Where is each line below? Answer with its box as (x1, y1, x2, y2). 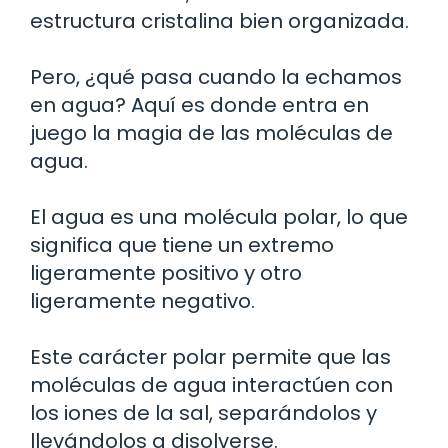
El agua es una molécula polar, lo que (30, 202, 408, 231)
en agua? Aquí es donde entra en (30, 90, 369, 119)
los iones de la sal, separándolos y (30, 398, 377, 427)
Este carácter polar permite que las (30, 342, 391, 371)
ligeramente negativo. (30, 286, 255, 315)
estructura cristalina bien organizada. (30, 6, 409, 35)
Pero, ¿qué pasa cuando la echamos (30, 62, 402, 91)
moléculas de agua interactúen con (30, 370, 393, 399)
